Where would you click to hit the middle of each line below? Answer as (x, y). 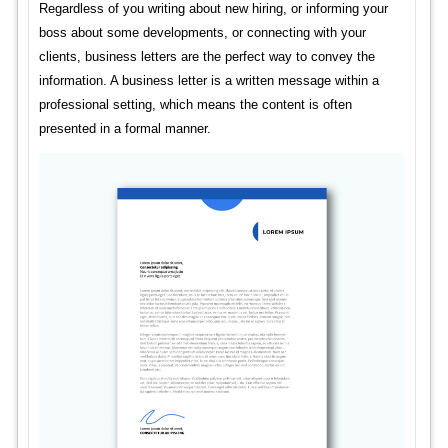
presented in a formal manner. (124, 129)
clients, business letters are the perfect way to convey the (206, 57)
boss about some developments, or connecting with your (202, 33)
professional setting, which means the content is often (195, 105)
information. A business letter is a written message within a (208, 81)
